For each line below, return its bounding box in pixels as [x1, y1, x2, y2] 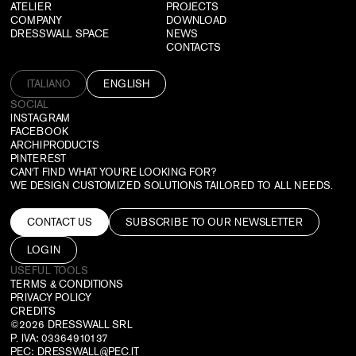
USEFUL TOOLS [10, 263, 88, 277]
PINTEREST [10, 151, 67, 165]
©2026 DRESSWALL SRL [10, 317, 133, 331]
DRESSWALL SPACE [10, 26, 109, 41]
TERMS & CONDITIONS [10, 277, 124, 291]
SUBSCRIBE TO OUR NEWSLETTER [126, 215, 303, 229]
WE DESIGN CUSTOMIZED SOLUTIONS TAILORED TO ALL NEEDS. [10, 178, 333, 192]
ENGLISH [103, 76, 149, 91]
